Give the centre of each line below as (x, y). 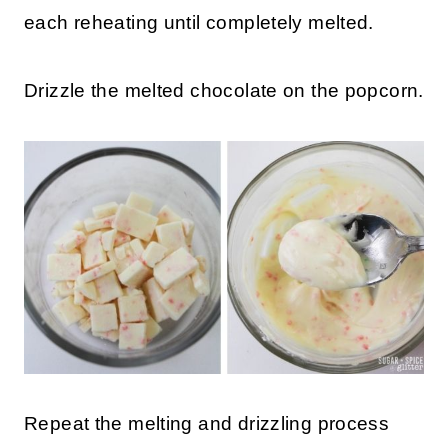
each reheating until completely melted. (199, 22)
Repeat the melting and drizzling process (207, 423)
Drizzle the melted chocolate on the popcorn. (224, 90)
